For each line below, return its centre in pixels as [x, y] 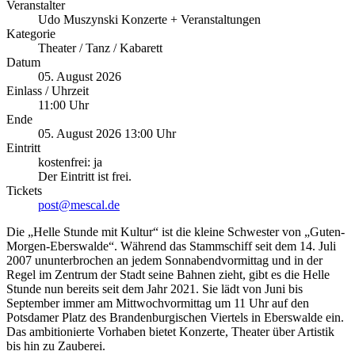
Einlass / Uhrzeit [48, 91]
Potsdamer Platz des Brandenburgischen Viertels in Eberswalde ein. [175, 318]
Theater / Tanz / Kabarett [100, 48]
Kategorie [31, 34]
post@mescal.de [79, 205]
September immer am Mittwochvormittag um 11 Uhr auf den [158, 303]
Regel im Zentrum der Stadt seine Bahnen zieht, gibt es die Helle [168, 275]
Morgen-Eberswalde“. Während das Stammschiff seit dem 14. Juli [171, 246]
